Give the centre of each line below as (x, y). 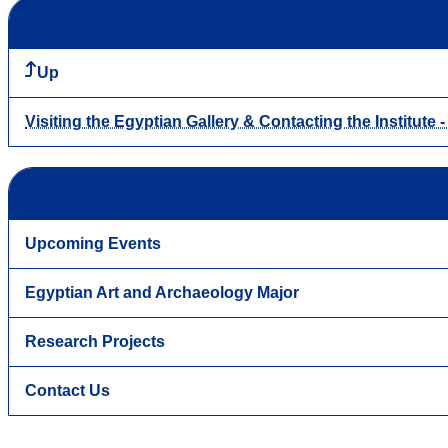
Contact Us (67, 391)
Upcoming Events (93, 244)
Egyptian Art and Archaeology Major (162, 293)
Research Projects (95, 342)
